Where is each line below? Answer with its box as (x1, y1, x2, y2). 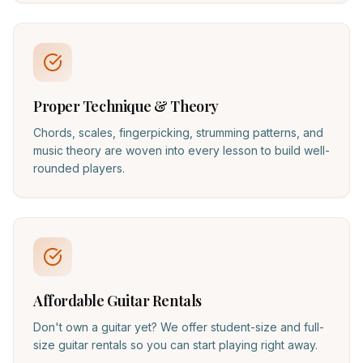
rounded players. (33, 161, 125, 175)
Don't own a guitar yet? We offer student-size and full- (33, 320, 324, 334)
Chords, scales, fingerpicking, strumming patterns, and (33, 126, 323, 139)
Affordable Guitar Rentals (33, 291, 202, 310)
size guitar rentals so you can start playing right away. (33, 338, 318, 352)
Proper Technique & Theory (33, 96, 219, 116)
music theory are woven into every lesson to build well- (33, 143, 330, 157)
